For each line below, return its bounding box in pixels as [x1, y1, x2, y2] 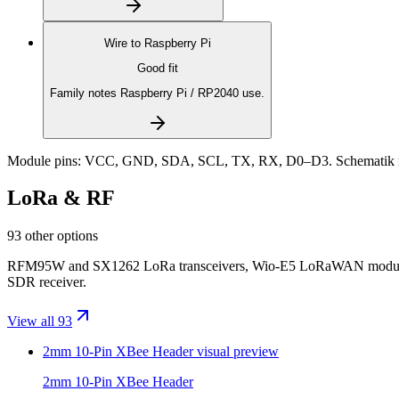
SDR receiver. [7, 274, 86, 290]
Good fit [136, 61, 178, 75]
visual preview [193, 344, 279, 360]
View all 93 [7, 313, 72, 330]
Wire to [103, 36, 144, 50]
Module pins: [7, 152, 81, 168]
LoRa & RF [7, 186, 115, 210]
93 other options [7, 228, 98, 244]
